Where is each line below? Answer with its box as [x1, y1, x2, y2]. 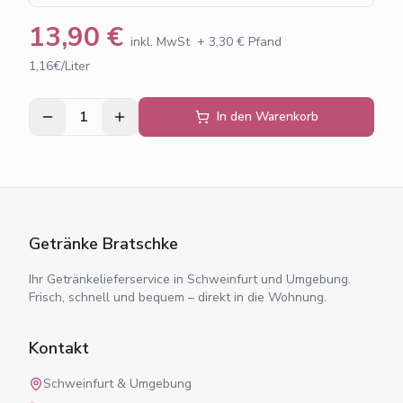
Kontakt [29, 337, 89, 359]
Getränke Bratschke [29, 233, 178, 255]
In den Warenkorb [216, 107, 318, 125]
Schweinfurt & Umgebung [43, 375, 192, 392]
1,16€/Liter [29, 57, 90, 75]
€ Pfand [233, 32, 282, 50]
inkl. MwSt [130, 32, 190, 50]
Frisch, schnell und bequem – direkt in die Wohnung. [29, 289, 327, 306]
